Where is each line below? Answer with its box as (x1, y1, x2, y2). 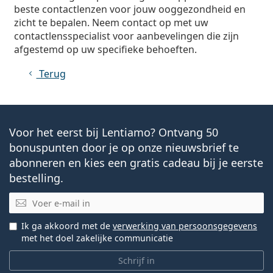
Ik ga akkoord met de (21, 219, 113, 232)
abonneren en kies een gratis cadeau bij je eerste (9, 155, 263, 170)
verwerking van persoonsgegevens (113, 219, 257, 232)
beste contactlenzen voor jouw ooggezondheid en (13, 2, 246, 16)
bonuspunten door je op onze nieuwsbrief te (9, 140, 239, 155)
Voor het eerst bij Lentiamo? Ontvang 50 (9, 125, 218, 140)
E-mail (9, 192, 39, 205)
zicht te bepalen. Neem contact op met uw (13, 16, 208, 29)
